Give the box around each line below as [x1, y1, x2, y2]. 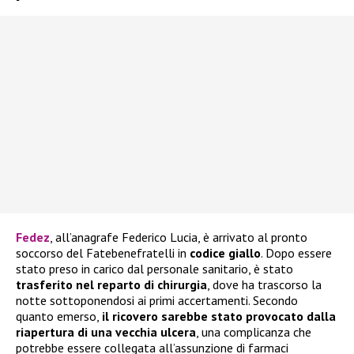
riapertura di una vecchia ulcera [16, 324, 196, 341]
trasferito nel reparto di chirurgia [16, 277, 207, 293]
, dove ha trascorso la [207, 277, 322, 293]
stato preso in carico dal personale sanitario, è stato [16, 261, 293, 277]
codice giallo [190, 245, 261, 262]
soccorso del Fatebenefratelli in [16, 245, 190, 262]
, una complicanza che [196, 324, 311, 341]
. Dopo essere [261, 245, 332, 262]
